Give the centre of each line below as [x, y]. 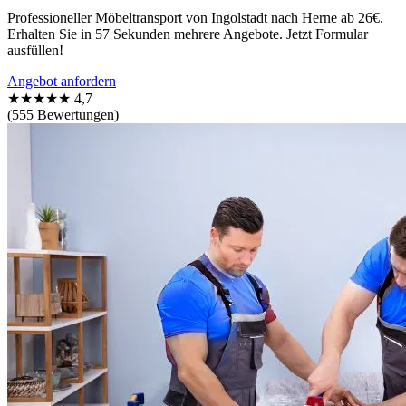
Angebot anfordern [62, 81]
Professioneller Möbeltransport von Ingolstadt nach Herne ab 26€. [195, 17]
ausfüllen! [35, 50]
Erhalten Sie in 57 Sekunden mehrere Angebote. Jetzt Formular [188, 34]
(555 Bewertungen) [63, 114]
